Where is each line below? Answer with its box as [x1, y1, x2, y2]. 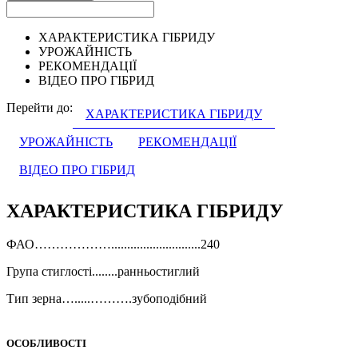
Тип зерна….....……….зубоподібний [6, 292, 207, 306]
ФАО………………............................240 [6, 237, 220, 252]
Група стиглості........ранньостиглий [6, 265, 200, 279]
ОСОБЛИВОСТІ [6, 336, 86, 349]
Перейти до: [6, 100, 73, 114]
